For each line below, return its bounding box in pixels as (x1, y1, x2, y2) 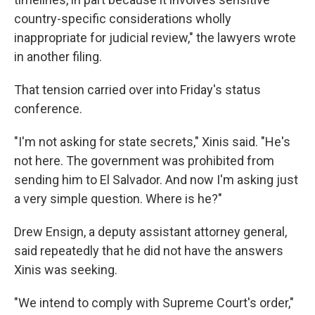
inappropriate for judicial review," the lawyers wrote (14, 30, 296, 45)
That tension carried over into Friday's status (14, 82, 261, 97)
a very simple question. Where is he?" (14, 191, 222, 206)
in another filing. (14, 49, 102, 64)
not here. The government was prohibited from (14, 153, 274, 168)
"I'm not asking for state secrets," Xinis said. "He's (14, 134, 290, 149)
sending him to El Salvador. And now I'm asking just (14, 172, 298, 187)
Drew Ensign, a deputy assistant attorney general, (14, 224, 287, 239)
